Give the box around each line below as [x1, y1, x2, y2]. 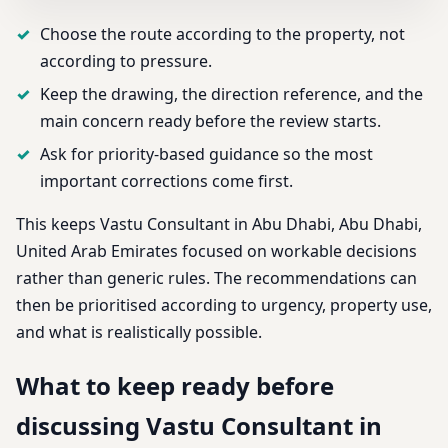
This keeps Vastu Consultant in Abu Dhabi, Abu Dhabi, [16, 213, 422, 235]
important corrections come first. [40, 170, 293, 192]
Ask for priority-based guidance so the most [40, 143, 373, 165]
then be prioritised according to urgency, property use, [16, 294, 432, 316]
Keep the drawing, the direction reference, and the [40, 83, 423, 105]
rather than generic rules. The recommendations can [16, 267, 417, 289]
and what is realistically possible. [16, 321, 262, 343]
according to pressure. [40, 50, 212, 72]
